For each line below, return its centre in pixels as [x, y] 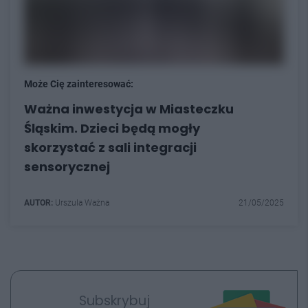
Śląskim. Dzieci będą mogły [112, 128]
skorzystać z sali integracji [110, 147]
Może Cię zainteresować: [79, 84]
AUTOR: [38, 203]
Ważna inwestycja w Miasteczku [129, 109]
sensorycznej [67, 167]
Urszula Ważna [81, 203]
